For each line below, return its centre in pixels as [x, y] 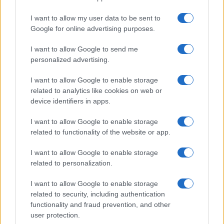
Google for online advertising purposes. [93, 28]
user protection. [55, 215]
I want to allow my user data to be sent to [95, 18]
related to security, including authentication [98, 194]
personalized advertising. [70, 59]
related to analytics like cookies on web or [96, 90]
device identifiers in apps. [70, 101]
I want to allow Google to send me [84, 49]
